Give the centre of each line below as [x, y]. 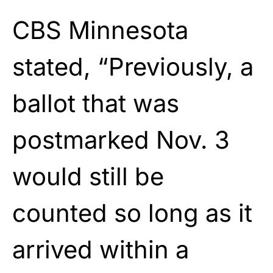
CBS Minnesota [100, 30]
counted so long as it [132, 213]
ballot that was [96, 103]
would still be [88, 176]
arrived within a [101, 249]
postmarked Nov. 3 [121, 140]
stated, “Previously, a [133, 66]
